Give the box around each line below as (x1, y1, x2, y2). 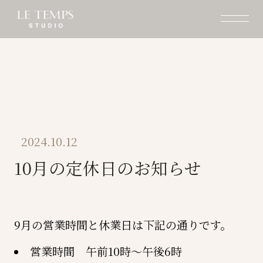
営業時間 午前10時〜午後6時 (30, 243, 182, 259)
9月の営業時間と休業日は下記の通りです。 (14, 217, 231, 233)
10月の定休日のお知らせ (14, 155, 201, 180)
